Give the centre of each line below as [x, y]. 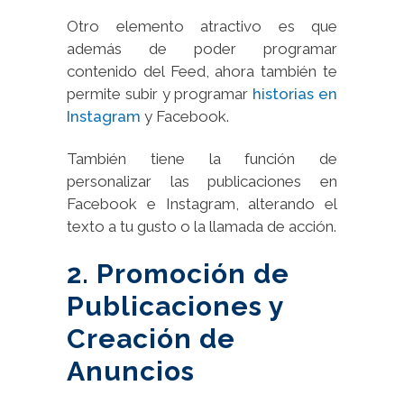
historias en [295, 93]
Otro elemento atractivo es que [202, 26]
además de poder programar [202, 48]
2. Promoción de [178, 273]
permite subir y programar [160, 93]
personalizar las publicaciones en [202, 181]
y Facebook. [185, 116]
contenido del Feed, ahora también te [202, 71]
